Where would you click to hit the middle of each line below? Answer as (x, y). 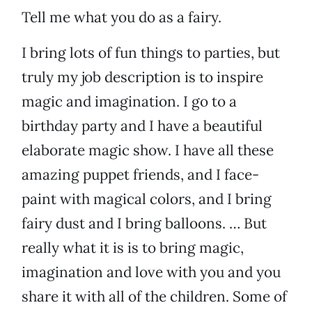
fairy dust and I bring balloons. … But (144, 224)
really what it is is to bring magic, (133, 248)
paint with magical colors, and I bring (147, 199)
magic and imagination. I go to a (129, 102)
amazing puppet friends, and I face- (140, 175)
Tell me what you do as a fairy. (122, 17)
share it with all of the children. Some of (154, 297)
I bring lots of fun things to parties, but (151, 53)
